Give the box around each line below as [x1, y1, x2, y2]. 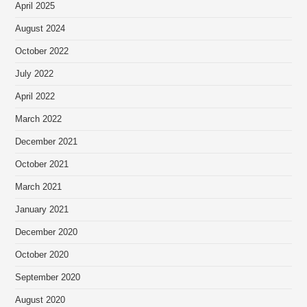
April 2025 [15, 1, 56, 12]
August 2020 [15, 295, 66, 306]
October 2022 [15, 47, 69, 57]
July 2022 [15, 69, 54, 79]
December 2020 [15, 228, 78, 238]
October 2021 [15, 160, 69, 170]
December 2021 [15, 137, 78, 147]
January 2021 [15, 205, 69, 215]
